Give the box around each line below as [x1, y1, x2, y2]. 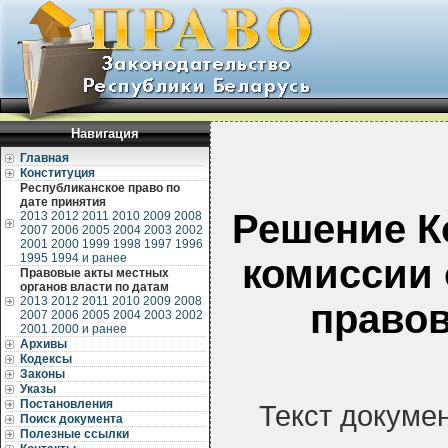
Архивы [20, 337, 67, 351]
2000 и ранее [51, 322, 127, 336]
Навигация [71, 126, 139, 141]
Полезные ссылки [20, 427, 129, 441]
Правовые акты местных [20, 266, 169, 280]
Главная [20, 151, 69, 165]
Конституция [20, 166, 95, 180]
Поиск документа [20, 412, 123, 426]
